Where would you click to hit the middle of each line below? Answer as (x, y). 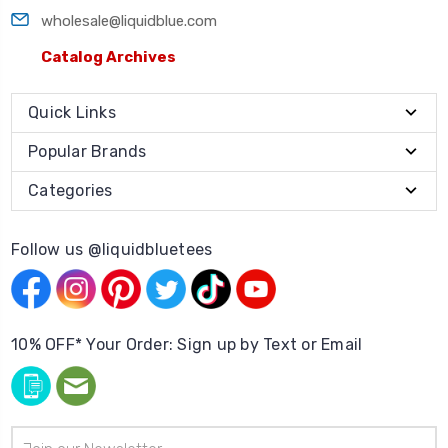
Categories (70, 190)
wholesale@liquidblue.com (129, 20)
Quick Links (72, 112)
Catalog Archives (108, 56)
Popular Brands (87, 151)
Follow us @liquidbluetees (112, 249)
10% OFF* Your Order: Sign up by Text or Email (187, 344)
